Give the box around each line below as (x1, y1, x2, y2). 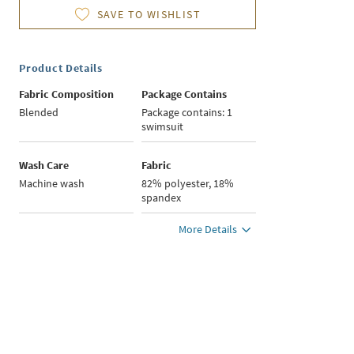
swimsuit (141, 119, 184, 134)
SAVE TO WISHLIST (96, 7, 201, 22)
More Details (179, 222, 238, 237)
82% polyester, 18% (141, 176, 235, 191)
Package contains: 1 (141, 105, 233, 120)
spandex (141, 190, 182, 205)
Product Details (19, 61, 103, 76)
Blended (19, 105, 59, 120)
